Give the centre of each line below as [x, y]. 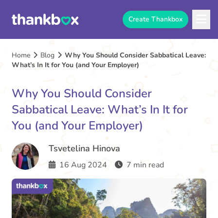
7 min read [144, 165]
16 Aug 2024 [82, 165]
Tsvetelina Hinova [84, 148]
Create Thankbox [155, 19]
